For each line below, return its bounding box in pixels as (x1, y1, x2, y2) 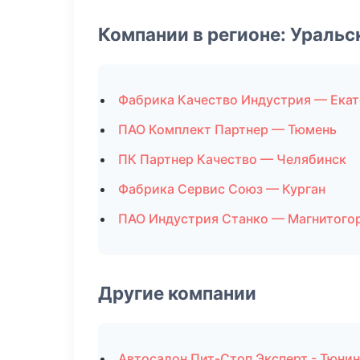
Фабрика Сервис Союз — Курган (118, 181, 325, 197)
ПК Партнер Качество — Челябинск (118, 151, 346, 167)
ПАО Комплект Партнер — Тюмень (118, 121, 337, 137)
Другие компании (98, 282, 256, 304)
